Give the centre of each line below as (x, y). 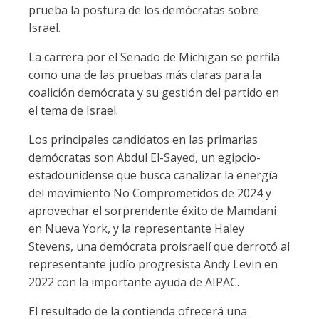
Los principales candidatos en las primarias (143, 140)
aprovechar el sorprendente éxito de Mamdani (152, 211)
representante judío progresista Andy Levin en (153, 264)
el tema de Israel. (73, 110)
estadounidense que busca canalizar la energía (153, 175)
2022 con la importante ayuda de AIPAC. (134, 282)
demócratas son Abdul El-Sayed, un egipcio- (145, 157)
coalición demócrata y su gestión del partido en (154, 93)
